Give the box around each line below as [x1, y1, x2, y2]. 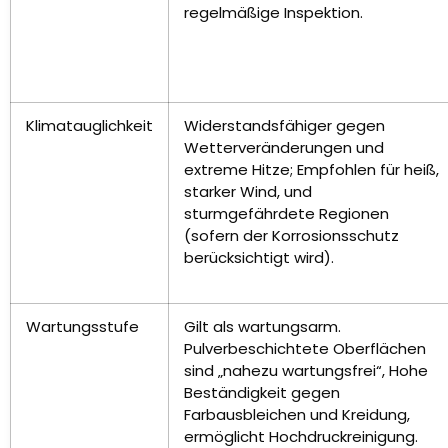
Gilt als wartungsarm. [184, 316, 341, 338]
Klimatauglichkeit [26, 115, 153, 137]
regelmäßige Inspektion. [184, 2, 363, 24]
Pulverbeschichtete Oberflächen [184, 338, 426, 360]
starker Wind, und [184, 181, 312, 203]
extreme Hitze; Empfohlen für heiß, [184, 159, 439, 181]
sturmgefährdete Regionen [184, 203, 389, 225]
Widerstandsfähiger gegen [184, 115, 385, 137]
